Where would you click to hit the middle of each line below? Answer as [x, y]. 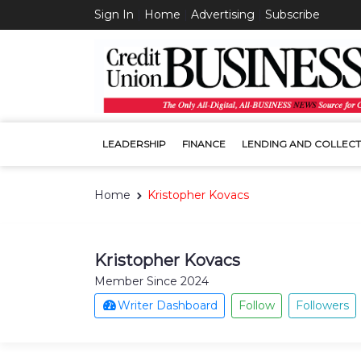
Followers [322, 305]
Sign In [114, 15]
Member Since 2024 [151, 281]
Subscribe [293, 15]
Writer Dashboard [168, 305]
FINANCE [204, 143]
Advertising [223, 15]
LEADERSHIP [134, 143]
